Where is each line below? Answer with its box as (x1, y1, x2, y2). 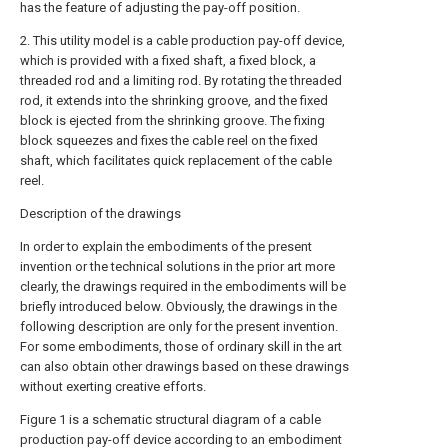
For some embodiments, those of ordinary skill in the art (20, 339, 342, 354)
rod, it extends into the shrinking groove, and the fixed (20, 93, 328, 108)
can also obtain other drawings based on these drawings (20, 359, 349, 374)
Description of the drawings (20, 206, 181, 221)
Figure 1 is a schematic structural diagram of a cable (20, 412, 321, 427)
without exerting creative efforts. (20, 379, 206, 394)
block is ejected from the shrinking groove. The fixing (20, 113, 325, 128)
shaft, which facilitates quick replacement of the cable (20, 153, 332, 168)
